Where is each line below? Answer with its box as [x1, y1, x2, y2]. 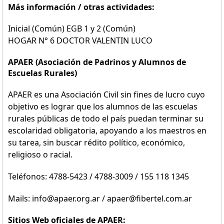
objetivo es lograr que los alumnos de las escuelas [8, 101, 197, 112]
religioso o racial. [8, 149, 72, 160]
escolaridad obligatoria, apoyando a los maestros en [8, 125, 206, 136]
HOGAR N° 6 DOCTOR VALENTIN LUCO [8, 35, 152, 46]
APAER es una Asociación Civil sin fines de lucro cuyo [8, 89, 205, 100]
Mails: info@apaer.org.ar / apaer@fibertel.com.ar [8, 193, 192, 204]
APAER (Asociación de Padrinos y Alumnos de [8, 56, 186, 67]
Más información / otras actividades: [8, 1, 154, 12]
